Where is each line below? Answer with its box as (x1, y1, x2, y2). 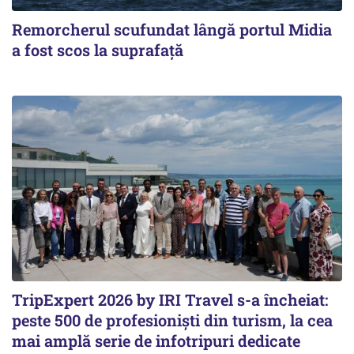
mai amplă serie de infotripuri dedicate (12, 330, 300, 352)
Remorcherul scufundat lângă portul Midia (12, 19, 332, 40)
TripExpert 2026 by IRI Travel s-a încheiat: (12, 289, 328, 311)
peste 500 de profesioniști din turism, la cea (12, 310, 333, 331)
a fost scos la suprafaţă (12, 40, 183, 61)
